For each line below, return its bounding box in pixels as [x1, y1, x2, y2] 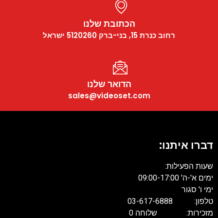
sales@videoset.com [68, 91, 150, 101]
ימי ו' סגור [182, 185, 213, 195]
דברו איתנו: [159, 138, 213, 153]
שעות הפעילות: [165, 162, 213, 171]
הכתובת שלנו [83, 18, 135, 30]
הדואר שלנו [87, 78, 131, 91]
